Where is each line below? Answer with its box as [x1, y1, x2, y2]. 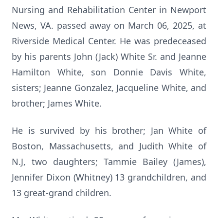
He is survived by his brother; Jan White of [12, 125, 206, 136]
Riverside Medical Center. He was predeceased [12, 35, 206, 47]
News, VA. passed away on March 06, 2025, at [12, 19, 206, 31]
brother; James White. [12, 97, 102, 109]
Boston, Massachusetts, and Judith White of [12, 140, 206, 152]
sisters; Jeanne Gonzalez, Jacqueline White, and [12, 82, 206, 93]
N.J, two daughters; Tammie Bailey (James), [12, 156, 206, 167]
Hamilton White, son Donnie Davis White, [12, 66, 206, 78]
